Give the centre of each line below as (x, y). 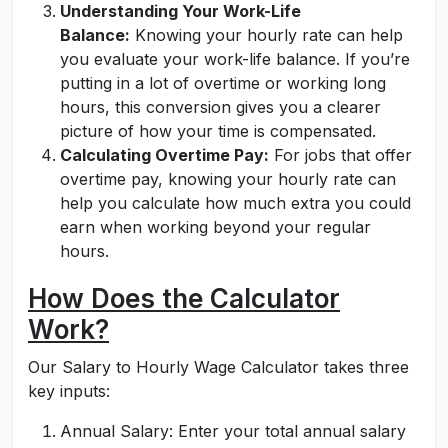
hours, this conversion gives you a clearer (220, 107)
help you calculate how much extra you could (235, 203)
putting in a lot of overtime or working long (223, 83)
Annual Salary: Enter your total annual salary (233, 431)
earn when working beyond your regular (215, 227)
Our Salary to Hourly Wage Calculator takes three (218, 367)
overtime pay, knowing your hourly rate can (228, 179)
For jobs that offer (340, 155)
